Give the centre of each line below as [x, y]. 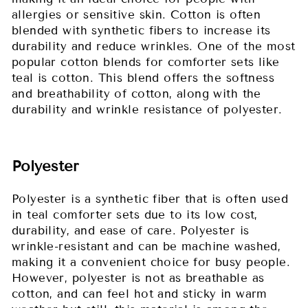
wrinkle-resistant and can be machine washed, [146, 246]
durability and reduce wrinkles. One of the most [154, 46]
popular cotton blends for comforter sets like [146, 62]
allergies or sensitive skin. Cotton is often [136, 14]
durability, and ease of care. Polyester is [131, 230]
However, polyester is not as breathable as [138, 278]
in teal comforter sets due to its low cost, [135, 214]
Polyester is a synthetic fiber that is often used [150, 199]
